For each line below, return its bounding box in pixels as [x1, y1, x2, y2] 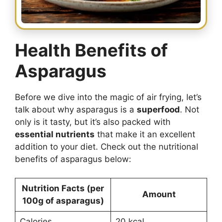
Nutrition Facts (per [22, 183, 104, 194]
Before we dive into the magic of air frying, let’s [15, 92, 202, 102]
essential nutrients [15, 129, 95, 139]
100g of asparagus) [22, 196, 104, 206]
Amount [142, 189, 176, 200]
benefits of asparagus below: [15, 154, 131, 164]
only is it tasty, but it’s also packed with [15, 116, 170, 127]
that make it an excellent [95, 129, 195, 139]
